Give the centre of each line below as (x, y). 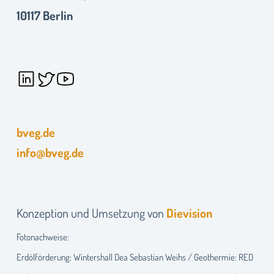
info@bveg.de (50, 152)
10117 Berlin (44, 15)
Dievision (189, 213)
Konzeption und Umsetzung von (91, 213)
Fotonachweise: (43, 237)
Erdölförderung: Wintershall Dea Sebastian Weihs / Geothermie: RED (135, 257)
